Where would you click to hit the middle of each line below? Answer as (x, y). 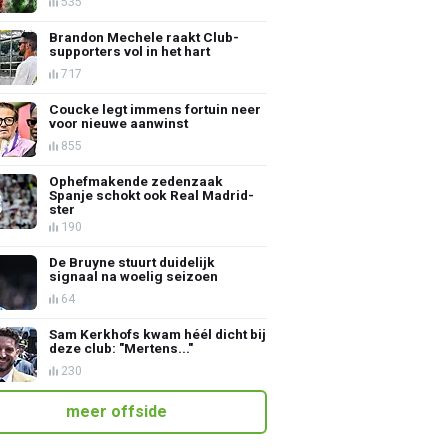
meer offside (116, 411)
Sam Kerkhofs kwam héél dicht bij (158, 333)
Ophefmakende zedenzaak (136, 180)
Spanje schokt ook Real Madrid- (152, 194)
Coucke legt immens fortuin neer (155, 108)
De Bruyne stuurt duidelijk (132, 261)
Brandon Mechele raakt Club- (144, 36)
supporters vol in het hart (130, 50)
